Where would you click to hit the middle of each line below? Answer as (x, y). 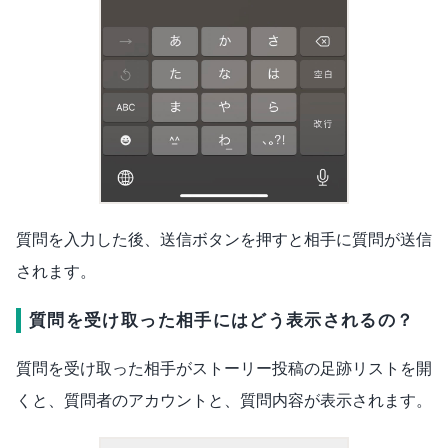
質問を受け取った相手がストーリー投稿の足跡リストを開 (224, 368)
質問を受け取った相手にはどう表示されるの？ (222, 320)
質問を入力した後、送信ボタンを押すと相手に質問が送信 (224, 239)
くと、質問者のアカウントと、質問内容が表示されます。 (224, 400)
